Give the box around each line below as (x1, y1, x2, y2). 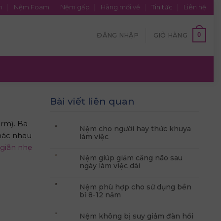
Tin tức (151, 3, 173, 11)
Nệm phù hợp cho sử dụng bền (79, 182, 191, 191)
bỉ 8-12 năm (79, 190, 121, 199)
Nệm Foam (13, 3, 49, 11)
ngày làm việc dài (79, 161, 140, 170)
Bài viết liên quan (49, 96, 135, 107)
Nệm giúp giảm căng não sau (79, 153, 183, 162)
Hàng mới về (101, 3, 141, 11)
